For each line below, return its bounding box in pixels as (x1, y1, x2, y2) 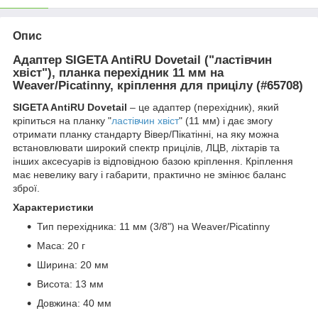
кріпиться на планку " (13, 115, 111, 127)
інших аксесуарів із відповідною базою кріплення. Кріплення (13, 155, 293, 168)
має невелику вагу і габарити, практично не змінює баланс (13, 169, 286, 181)
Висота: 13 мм (37, 278, 104, 290)
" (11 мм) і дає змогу (179, 115, 273, 127)
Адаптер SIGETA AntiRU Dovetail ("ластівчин (13, 53, 272, 67)
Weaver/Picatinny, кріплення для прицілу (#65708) (13, 79, 303, 93)
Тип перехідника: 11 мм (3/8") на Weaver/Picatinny (37, 221, 270, 233)
